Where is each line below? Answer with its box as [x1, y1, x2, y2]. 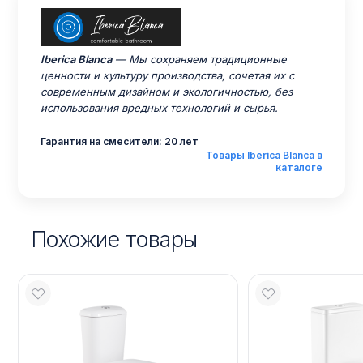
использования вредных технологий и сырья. [41, 101, 278, 115]
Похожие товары [31, 226, 198, 254]
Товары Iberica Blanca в [206, 149, 322, 162]
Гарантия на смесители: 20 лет [41, 135, 199, 148]
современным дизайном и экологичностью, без [41, 85, 293, 99]
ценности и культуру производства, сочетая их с [41, 69, 294, 83]
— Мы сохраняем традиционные [112, 53, 287, 66]
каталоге [275, 161, 322, 174]
